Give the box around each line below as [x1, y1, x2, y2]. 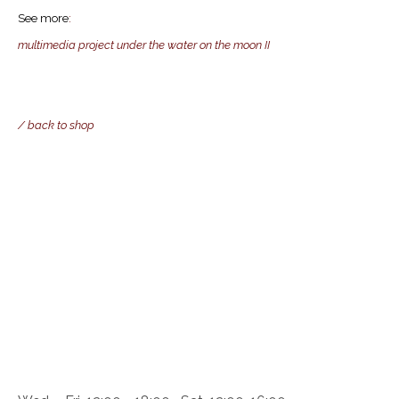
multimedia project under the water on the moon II [18, 38, 270, 53]
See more [18, 12, 69, 26]
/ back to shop [18, 118, 94, 133]
